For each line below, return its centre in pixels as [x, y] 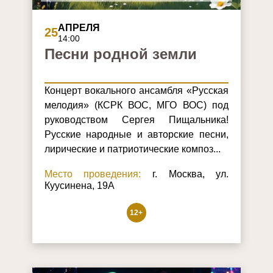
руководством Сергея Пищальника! [136, 120]
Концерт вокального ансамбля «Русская [136, 91]
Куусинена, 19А [79, 186]
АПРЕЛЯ [79, 28]
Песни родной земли [120, 54]
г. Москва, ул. [185, 174]
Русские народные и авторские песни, [136, 135]
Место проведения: [93, 174]
